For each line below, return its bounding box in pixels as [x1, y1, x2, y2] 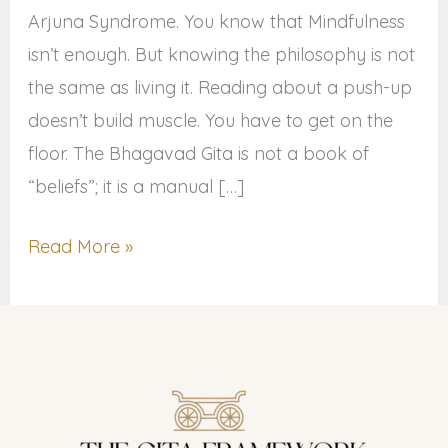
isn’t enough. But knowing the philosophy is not [27, 43, 415, 67]
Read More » [27, 235, 133, 259]
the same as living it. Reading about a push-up [27, 76, 412, 100]
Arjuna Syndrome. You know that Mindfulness [27, 10, 405, 34]
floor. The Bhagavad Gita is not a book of [27, 142, 369, 166]
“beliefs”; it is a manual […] [27, 175, 244, 199]
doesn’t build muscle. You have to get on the [27, 109, 393, 133]
